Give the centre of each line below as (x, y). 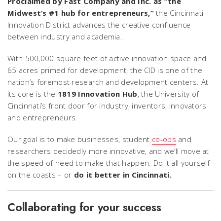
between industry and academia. (65, 36)
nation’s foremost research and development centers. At (108, 82)
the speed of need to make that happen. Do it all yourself (109, 163)
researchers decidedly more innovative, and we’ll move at (108, 151)
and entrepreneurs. (43, 117)
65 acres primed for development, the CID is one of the (105, 70)
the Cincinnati (179, 13)
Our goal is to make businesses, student (80, 139)
